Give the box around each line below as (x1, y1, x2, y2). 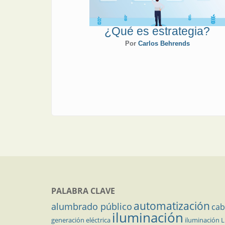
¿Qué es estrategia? (104, 24, 210, 38)
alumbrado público (51, 200, 132, 212)
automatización (134, 198, 210, 213)
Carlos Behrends (138, 39, 190, 47)
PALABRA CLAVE (51, 185, 115, 196)
